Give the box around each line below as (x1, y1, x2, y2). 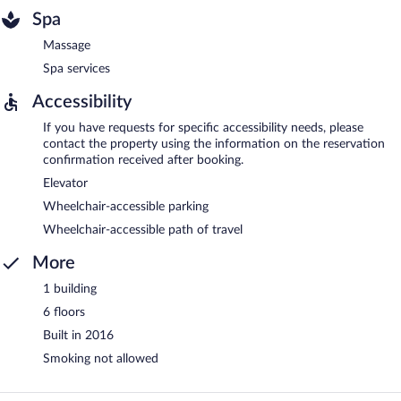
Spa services (43, 62, 110, 75)
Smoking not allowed (43, 352, 158, 365)
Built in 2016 (43, 328, 114, 342)
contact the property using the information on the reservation (43, 137, 385, 150)
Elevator (43, 176, 88, 190)
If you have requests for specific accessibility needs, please (43, 121, 363, 134)
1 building (43, 282, 97, 295)
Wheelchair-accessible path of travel (43, 223, 243, 236)
